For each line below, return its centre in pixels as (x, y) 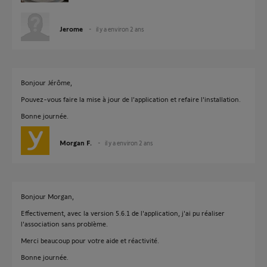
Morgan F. (76, 142)
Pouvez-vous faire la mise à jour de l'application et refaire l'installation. (131, 99)
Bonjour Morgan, (47, 196)
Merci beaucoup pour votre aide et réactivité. (90, 240)
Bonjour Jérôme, (46, 82)
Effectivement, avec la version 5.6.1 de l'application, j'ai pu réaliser (123, 213)
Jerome (71, 29)
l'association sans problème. (64, 223)
